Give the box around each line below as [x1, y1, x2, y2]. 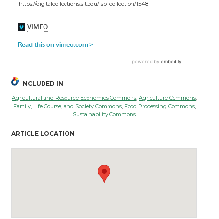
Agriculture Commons [139, 94, 196, 101]
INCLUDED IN [21, 79, 64, 87]
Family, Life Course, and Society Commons [13, 102, 122, 109]
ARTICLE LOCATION [11, 130, 75, 137]
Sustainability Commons [72, 110, 136, 118]
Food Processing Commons [124, 102, 195, 109]
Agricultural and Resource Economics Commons [12, 94, 137, 101]
